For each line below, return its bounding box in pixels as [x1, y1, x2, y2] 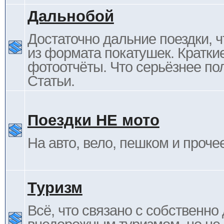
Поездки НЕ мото [27, 111, 159, 129]
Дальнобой [27, 7, 114, 25]
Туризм [27, 179, 82, 196]
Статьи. [27, 73, 74, 89]
